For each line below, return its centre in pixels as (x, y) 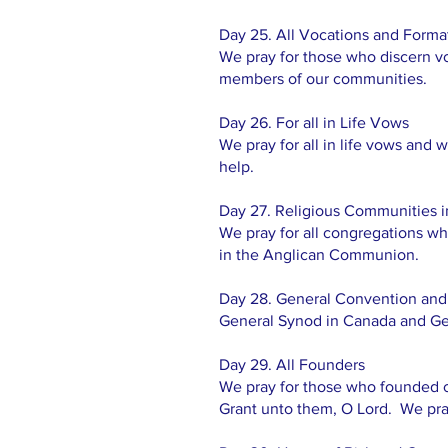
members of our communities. (323, 78)
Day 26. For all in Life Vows (314, 122)
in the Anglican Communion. (319, 254)
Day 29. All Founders (292, 364)
